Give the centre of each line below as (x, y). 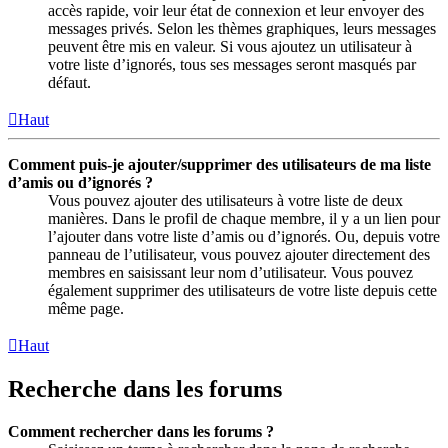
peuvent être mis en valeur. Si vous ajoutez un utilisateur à (230, 47)
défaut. (69, 83)
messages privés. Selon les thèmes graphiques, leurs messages (242, 29)
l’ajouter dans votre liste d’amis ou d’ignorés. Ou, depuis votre (244, 237)
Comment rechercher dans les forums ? (141, 431)
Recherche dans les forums (145, 389)
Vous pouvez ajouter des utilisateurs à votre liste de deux (225, 201)
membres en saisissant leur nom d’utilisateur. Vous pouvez (230, 273)
